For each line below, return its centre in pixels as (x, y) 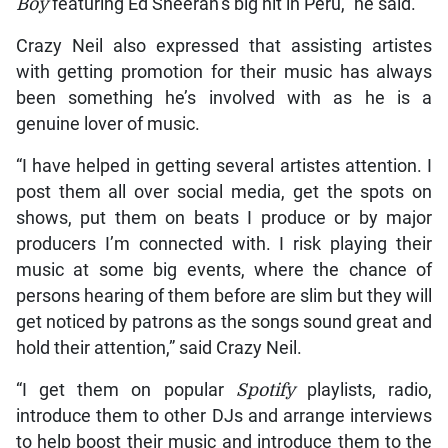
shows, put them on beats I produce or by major (224, 217)
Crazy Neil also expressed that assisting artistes (224, 45)
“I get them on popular (125, 389)
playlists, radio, (363, 389)
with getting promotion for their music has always (224, 71)
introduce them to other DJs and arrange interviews (224, 415)
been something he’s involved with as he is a (224, 97)
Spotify (265, 389)
